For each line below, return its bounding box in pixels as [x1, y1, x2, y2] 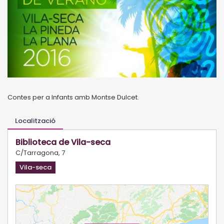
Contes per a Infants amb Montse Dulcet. [7, 92, 139, 102]
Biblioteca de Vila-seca [15, 136, 110, 148]
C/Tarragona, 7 [15, 147, 65, 157]
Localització [15, 115, 55, 125]
